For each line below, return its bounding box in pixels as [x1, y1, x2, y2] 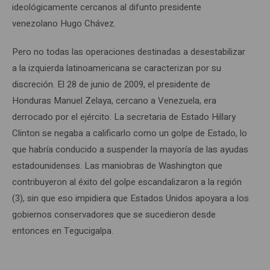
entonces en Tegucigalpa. [12, 224, 113, 237]
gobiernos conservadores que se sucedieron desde [12, 207, 216, 221]
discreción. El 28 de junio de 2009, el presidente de [12, 77, 210, 91]
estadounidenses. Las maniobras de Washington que [12, 159, 222, 172]
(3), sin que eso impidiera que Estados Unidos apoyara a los [12, 191, 249, 205]
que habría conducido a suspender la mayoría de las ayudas [12, 142, 248, 156]
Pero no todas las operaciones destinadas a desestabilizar [12, 45, 245, 58]
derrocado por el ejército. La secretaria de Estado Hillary [12, 110, 236, 124]
